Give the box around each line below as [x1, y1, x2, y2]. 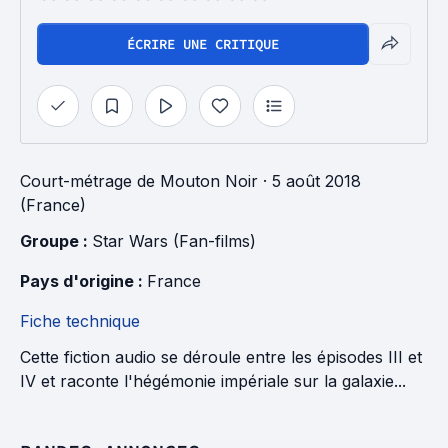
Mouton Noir [160, 171, 258, 191]
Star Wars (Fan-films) [92, 231, 256, 251]
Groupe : [20, 231, 92, 251]
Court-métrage [20, 171, 132, 191]
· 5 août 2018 [258, 171, 361, 191]
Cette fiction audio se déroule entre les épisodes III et [20, 347, 422, 367]
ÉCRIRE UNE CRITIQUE [127, 35, 279, 53]
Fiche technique [20, 311, 140, 331]
